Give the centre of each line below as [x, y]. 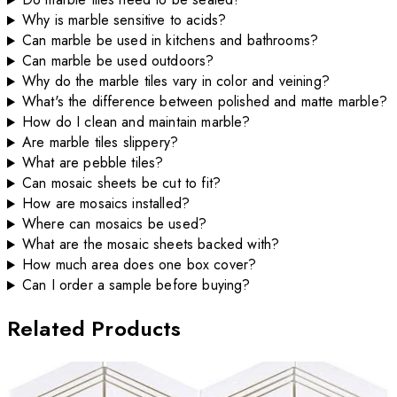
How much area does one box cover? [139, 265]
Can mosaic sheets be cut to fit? [121, 183]
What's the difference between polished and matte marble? [204, 102]
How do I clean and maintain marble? [136, 122]
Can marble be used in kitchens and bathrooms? [170, 41]
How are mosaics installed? [106, 204]
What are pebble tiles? [93, 163]
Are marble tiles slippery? [100, 143]
